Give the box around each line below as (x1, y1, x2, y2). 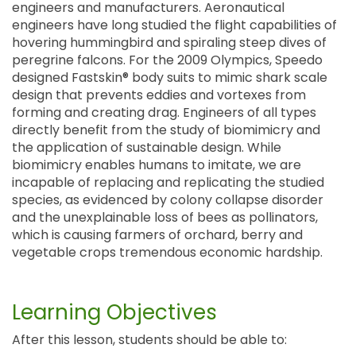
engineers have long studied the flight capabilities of (12, 16, 337, 34)
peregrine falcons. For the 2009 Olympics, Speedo (12, 51, 323, 69)
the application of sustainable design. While (12, 138, 281, 157)
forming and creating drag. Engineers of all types (12, 103, 316, 122)
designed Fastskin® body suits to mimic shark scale (12, 68, 327, 87)
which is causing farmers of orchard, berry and (12, 226, 303, 244)
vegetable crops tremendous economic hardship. (12, 243, 323, 261)
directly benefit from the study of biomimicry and (12, 121, 320, 139)
